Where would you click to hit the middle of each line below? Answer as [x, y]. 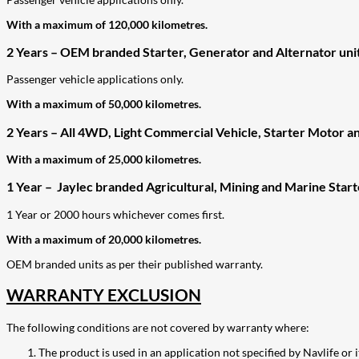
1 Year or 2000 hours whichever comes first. [115, 214]
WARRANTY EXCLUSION [104, 295]
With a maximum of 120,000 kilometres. [107, 24]
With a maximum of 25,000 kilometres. [104, 159]
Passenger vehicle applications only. [95, 79]
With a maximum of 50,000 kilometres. [104, 104]
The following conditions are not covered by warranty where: [158, 328]
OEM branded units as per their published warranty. [135, 264]
